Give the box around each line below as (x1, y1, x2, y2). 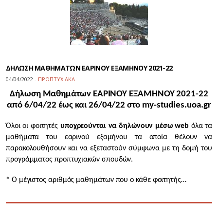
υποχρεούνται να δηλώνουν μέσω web (60, 122, 191, 130)
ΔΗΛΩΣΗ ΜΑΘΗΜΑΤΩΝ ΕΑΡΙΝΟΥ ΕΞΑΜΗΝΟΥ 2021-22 (6, 63, 173, 73)
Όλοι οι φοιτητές (6, 122, 60, 130)
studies (156, 101, 185, 110)
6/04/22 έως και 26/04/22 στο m (24, 101, 149, 110)
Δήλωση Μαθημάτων (10, 90, 93, 99)
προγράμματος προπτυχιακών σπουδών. (6, 156, 133, 163)
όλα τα (191, 122, 212, 130)
